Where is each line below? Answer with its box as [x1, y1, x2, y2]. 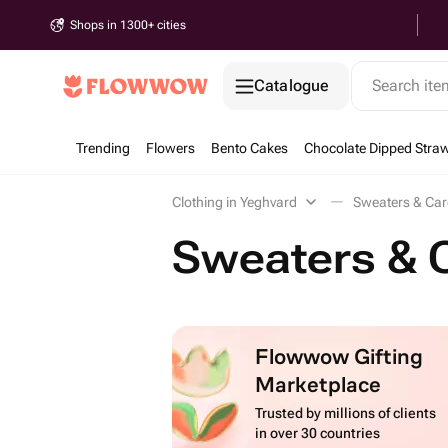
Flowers [146, 140, 195, 156]
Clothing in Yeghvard [172, 194, 297, 210]
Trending [76, 140, 130, 156]
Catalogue [254, 76, 330, 95]
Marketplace [255, 362, 382, 405]
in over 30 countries [255, 425, 381, 441]
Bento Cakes [211, 140, 288, 156]
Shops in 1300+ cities [70, 18, 186, 32]
